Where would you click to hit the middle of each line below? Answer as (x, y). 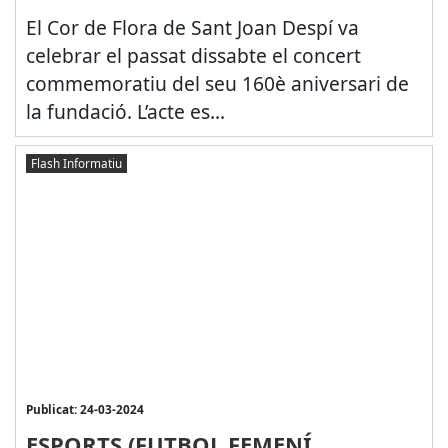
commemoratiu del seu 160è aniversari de (217, 84)
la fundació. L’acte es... (125, 112)
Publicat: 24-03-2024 (84, 409)
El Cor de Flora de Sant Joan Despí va (192, 28)
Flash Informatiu (76, 162)
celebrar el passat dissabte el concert (193, 56)
